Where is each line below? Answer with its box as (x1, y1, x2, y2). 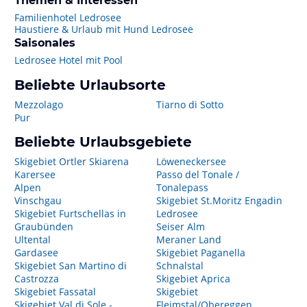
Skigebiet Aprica (156, 272, 230, 285)
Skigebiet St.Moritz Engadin (156, 194, 282, 207)
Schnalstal (156, 259, 204, 272)
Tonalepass (156, 181, 208, 194)
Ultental (14, 233, 51, 246)
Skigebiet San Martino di (14, 259, 127, 272)
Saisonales (14, 36, 75, 49)
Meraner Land (156, 233, 221, 246)
